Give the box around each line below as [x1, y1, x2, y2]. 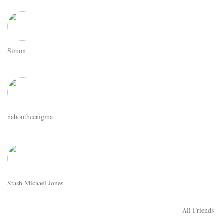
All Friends [182, 205, 214, 215]
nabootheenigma [7, 111, 53, 121]
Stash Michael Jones [7, 178, 63, 187]
